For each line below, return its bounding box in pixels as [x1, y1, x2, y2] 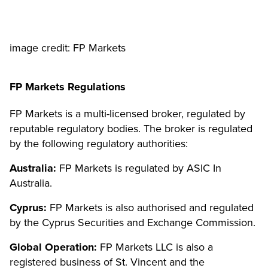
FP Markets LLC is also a [97, 240, 213, 254]
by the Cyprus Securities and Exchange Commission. [10, 215, 255, 229]
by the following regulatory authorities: [10, 136, 188, 150]
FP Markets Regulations [10, 80, 126, 93]
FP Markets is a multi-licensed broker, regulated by [10, 106, 245, 120]
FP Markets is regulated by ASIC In [56, 161, 221, 175]
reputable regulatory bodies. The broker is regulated [10, 121, 252, 135]
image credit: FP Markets [10, 41, 126, 54]
